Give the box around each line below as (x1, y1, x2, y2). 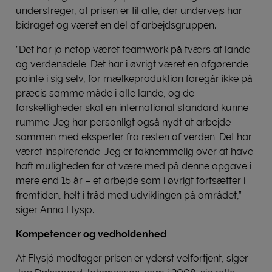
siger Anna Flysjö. (16, 203, 94, 216)
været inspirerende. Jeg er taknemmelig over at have (16, 145, 253, 157)
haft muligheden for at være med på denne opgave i (16, 160, 251, 172)
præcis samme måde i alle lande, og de (16, 87, 194, 99)
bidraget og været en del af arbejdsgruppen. (16, 19, 216, 31)
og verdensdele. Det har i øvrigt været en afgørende (16, 58, 248, 70)
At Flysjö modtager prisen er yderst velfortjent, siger (16, 252, 248, 264)
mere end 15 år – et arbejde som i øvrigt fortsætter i (16, 174, 245, 186)
